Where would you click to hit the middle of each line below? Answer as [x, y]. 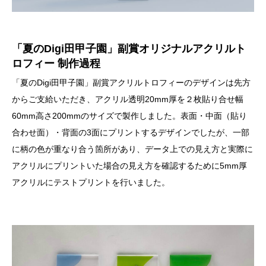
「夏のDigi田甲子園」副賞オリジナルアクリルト [129, 49]
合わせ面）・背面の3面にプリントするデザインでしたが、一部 [131, 133]
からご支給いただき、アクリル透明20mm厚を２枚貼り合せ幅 [128, 99]
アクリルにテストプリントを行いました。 [91, 183]
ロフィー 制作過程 [56, 64]
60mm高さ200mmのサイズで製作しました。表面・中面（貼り [129, 116]
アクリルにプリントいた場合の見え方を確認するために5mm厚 [129, 166]
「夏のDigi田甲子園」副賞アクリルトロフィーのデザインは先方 [131, 83]
